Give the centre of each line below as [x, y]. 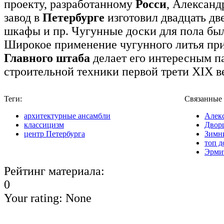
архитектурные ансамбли [67, 115]
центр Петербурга [54, 133]
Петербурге [73, 17]
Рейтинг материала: [54, 171]
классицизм [44, 124]
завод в [23, 17]
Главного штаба [47, 58]
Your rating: [35, 198]
